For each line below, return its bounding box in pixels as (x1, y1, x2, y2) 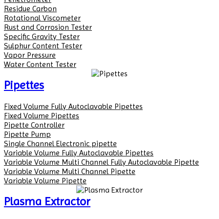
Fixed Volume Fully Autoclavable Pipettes (4, 101, 143, 111)
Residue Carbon (4, 3, 57, 13)
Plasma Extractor (4, 194, 90, 208)
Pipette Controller (4, 120, 65, 130)
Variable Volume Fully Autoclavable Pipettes (4, 148, 153, 157)
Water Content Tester (4, 59, 76, 69)
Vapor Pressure (4, 50, 56, 60)
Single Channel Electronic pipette (4, 138, 117, 148)
